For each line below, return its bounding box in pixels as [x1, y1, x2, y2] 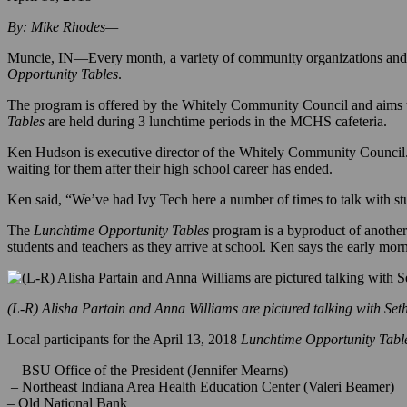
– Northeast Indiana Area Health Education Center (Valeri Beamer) [7, 386, 394, 402]
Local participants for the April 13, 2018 [7, 339, 241, 355]
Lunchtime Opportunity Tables [30, 230, 209, 246]
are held [48, 121, 94, 137]
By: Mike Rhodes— [7, 26, 118, 43]
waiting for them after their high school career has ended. [7, 168, 333, 184]
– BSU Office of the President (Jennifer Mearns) [7, 370, 288, 386]
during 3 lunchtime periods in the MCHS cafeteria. [97, 121, 387, 137]
